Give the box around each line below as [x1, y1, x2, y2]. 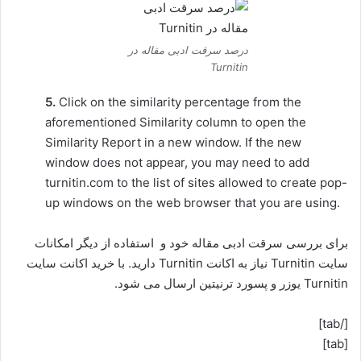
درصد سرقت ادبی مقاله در [127, 44, 248, 56]
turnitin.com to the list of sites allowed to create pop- [45, 175, 347, 190]
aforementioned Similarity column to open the [45, 114, 306, 130]
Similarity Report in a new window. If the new [45, 135, 301, 150]
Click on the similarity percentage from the [59, 94, 301, 110]
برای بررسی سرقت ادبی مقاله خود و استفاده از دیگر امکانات [35, 235, 348, 251]
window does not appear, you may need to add [45, 155, 309, 170]
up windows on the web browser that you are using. [45, 195, 340, 210]
